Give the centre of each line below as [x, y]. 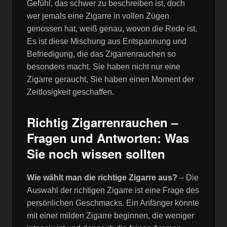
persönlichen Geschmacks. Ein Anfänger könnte [113, 203]
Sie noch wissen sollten [96, 153]
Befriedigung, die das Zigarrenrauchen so [102, 54]
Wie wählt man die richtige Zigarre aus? [102, 178]
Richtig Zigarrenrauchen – [103, 122]
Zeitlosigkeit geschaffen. [71, 92]
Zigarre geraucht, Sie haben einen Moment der [111, 79]
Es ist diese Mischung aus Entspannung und [107, 41]
